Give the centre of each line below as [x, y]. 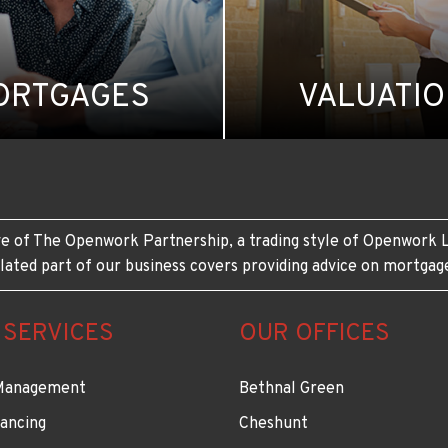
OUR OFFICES [314, 333]
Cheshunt [273, 423]
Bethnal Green [291, 388]
